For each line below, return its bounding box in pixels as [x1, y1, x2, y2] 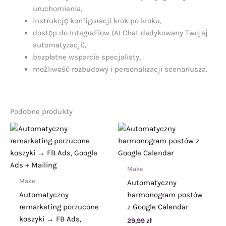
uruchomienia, [33, 4, 82, 13]
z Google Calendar [127, 202, 188, 211]
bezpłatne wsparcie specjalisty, [33, 52, 141, 62]
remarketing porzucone [19, 202, 99, 211]
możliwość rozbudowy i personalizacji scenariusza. [33, 64, 207, 74]
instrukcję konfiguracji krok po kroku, [33, 16, 161, 25]
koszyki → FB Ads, [19, 214, 81, 223]
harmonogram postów [127, 190, 203, 199]
